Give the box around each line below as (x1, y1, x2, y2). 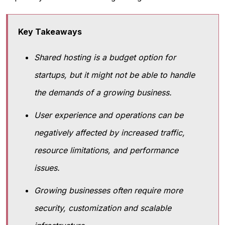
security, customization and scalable (34, 203, 171, 213)
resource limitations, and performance (34, 145, 178, 156)
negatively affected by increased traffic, (34, 128, 185, 138)
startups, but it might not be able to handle (34, 70, 195, 80)
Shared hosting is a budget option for (34, 52, 176, 63)
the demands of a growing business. (34, 87, 179, 98)
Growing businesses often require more (34, 185, 183, 196)
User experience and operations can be (34, 110, 183, 121)
